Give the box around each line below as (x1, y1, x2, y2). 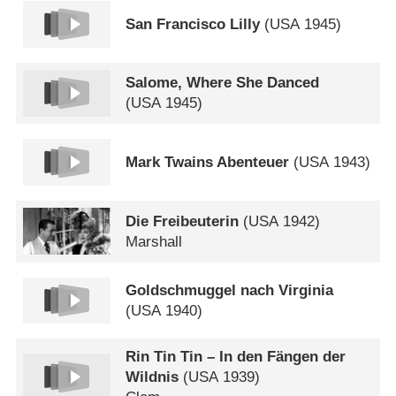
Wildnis (126, 368, 179, 385)
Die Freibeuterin (126, 212, 240, 230)
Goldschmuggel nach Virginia (126, 281, 334, 299)
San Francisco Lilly (126, 15, 261, 33)
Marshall (126, 232, 183, 250)
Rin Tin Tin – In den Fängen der (126, 347, 346, 365)
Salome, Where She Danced (126, 74, 320, 92)
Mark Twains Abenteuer (126, 154, 290, 171)
